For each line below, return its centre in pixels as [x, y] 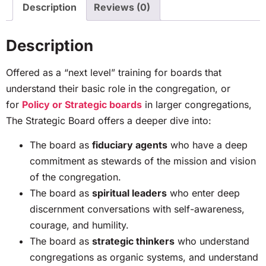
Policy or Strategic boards [82, 104]
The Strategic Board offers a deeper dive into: [109, 120]
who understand [212, 241]
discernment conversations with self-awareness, [137, 209]
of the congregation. [75, 177]
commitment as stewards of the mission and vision [143, 161]
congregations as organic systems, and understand [144, 257]
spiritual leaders [129, 193]
